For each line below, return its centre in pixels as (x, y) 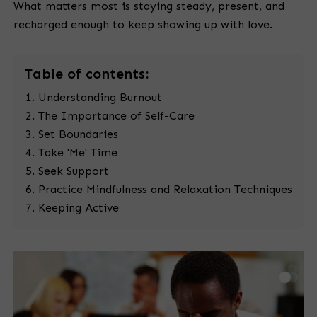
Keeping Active (79, 208)
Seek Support (74, 171)
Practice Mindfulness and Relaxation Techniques (165, 190)
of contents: (106, 74)
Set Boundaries (78, 134)
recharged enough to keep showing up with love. (143, 25)
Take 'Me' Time (78, 153)
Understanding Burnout (100, 98)
